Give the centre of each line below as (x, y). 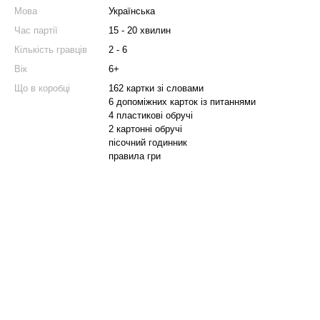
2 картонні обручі (145, 129)
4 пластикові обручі (151, 115)
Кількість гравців (51, 50)
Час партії (36, 30)
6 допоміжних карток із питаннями (182, 102)
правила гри (135, 156)
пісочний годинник (148, 142)
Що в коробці (42, 88)
